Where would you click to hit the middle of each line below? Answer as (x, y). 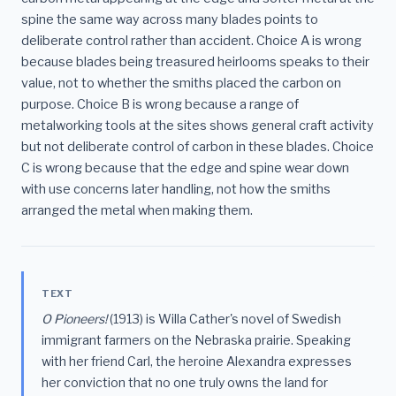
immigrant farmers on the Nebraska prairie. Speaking (196, 339)
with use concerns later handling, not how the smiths (176, 190)
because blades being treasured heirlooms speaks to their (195, 62)
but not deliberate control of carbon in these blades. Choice (198, 147)
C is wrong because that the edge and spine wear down (185, 168)
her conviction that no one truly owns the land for (185, 382)
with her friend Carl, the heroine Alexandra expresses (197, 361)
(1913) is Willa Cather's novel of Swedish (224, 318)
